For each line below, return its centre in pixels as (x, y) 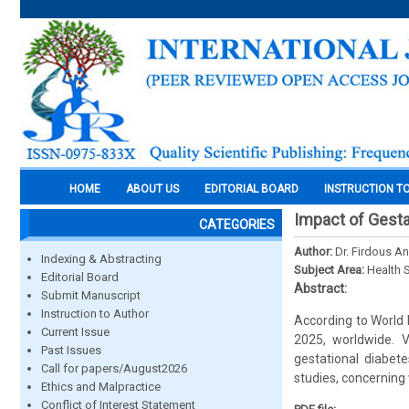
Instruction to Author (95, 314)
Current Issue (75, 332)
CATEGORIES (237, 225)
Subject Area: (330, 270)
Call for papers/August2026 (114, 368)
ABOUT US (152, 189)
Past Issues (71, 350)
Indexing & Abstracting (101, 259)
